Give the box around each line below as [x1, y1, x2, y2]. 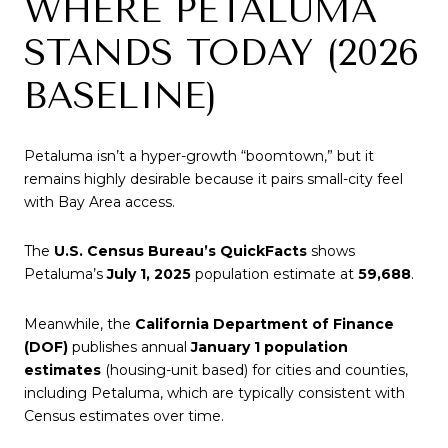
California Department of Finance [135, 314, 394, 333]
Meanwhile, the [24, 314, 135, 333]
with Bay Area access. [24, 192, 175, 211]
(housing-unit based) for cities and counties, [101, 360, 408, 379]
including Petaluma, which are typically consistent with [24, 383, 405, 402]
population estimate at [191, 265, 358, 284]
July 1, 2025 [107, 265, 191, 284]
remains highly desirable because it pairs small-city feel [24, 169, 403, 188]
